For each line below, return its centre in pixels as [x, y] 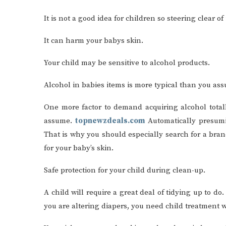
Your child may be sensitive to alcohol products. [127, 63]
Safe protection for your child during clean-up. [125, 170]
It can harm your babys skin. [94, 41]
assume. [60, 121]
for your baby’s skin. [79, 148]
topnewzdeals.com [110, 121]
